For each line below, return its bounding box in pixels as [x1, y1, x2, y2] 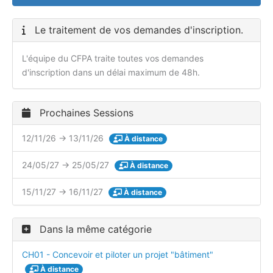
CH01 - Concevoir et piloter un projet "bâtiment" [22, 249, 213, 260]
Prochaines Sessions [37, 107, 133, 119]
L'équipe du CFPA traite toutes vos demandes [22, 53, 204, 64]
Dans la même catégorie [37, 223, 152, 236]
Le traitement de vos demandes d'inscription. [32, 24, 243, 37]
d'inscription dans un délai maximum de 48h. [22, 67, 200, 78]
